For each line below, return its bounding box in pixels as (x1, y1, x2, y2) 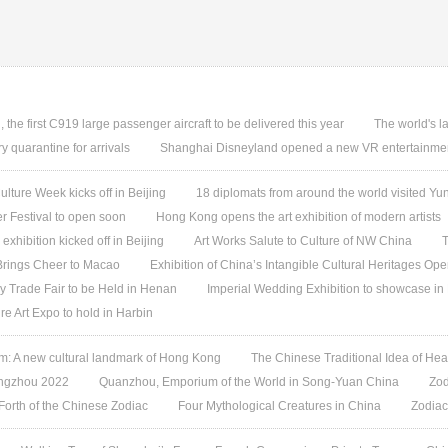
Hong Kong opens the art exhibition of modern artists (156, 210, 442, 224)
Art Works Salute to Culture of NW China (194, 234, 413, 248)
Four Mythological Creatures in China (178, 399, 382, 413)
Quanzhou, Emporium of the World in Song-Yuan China (99, 375, 400, 389)
